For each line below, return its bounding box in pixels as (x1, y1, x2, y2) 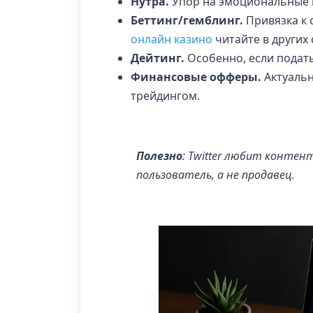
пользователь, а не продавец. (136, 166, 295, 182)
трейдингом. (131, 87, 200, 103)
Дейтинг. (131, 50, 184, 66)
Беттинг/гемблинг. (131, 12, 243, 28)
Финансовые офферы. (131, 68, 261, 85)
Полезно (136, 147, 182, 163)
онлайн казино (131, 31, 212, 47)
